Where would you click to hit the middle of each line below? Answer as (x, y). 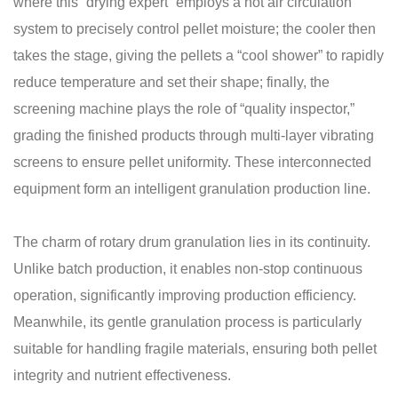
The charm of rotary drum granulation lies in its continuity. (192, 242)
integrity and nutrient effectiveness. (122, 375)
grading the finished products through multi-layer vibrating (194, 135)
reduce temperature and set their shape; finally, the (171, 82)
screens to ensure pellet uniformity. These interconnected (192, 162)
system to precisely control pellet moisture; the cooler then (195, 29)
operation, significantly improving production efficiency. (185, 295)
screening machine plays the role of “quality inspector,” (184, 109)
